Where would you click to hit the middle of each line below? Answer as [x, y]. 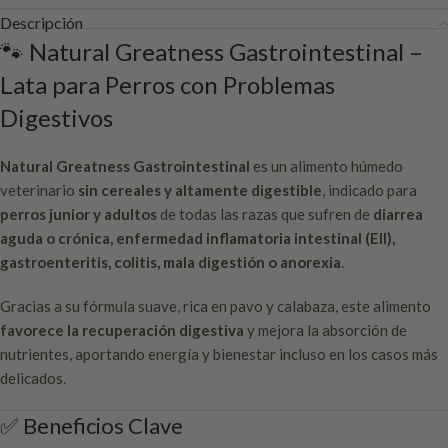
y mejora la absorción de [325, 330]
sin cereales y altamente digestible [200, 190]
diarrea [398, 214]
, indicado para [369, 190]
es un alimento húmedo [326, 166]
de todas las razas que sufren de [265, 214]
